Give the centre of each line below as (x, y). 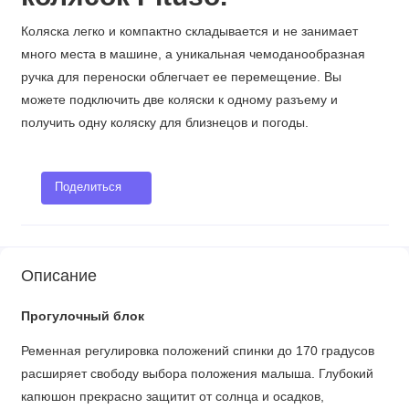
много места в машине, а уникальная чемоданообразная (193, 55)
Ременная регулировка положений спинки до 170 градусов (197, 351)
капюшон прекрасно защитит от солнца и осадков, (172, 397)
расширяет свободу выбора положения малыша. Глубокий (197, 374)
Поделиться (88, 188)
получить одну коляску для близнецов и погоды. (164, 123)
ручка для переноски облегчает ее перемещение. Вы (181, 78)
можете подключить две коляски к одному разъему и (179, 100)
